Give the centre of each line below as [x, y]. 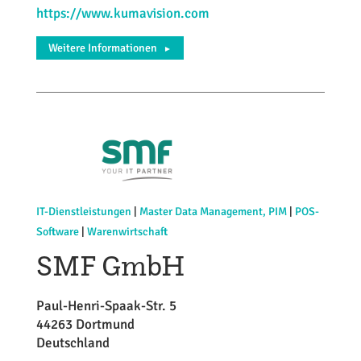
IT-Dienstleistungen [83, 211]
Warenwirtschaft [127, 231]
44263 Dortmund [85, 324]
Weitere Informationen [102, 48]
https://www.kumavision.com [122, 13]
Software [57, 231]
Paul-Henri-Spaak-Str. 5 [106, 305]
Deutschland [73, 342]
